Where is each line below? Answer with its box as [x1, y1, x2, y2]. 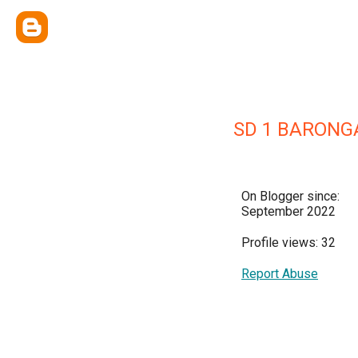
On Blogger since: [241, 189, 340, 204]
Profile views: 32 [241, 235, 336, 250]
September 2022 [241, 204, 336, 219]
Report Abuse [241, 266, 318, 281]
